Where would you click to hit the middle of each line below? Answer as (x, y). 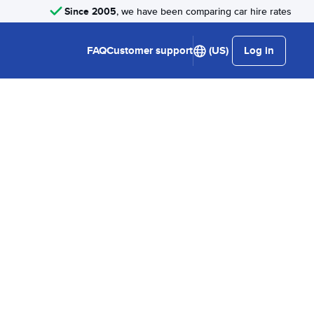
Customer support (150, 50)
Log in (259, 50)
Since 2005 (90, 11)
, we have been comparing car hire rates (204, 11)
